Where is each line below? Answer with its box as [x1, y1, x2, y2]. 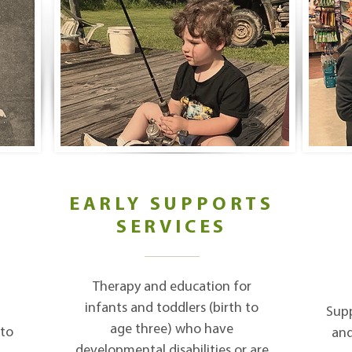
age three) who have [110, 322, 233, 337]
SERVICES [115, 218, 228, 237]
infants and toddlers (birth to [85, 301, 258, 316]
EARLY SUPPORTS [68, 196, 275, 214]
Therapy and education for [92, 280, 251, 295]
